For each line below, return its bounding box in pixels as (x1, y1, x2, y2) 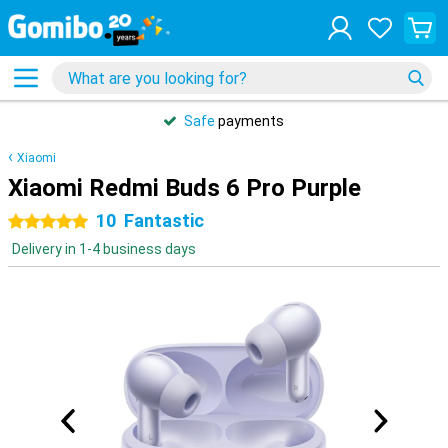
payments (215, 113, 284, 129)
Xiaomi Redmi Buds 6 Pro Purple (8, 174, 361, 202)
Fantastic (124, 210, 204, 231)
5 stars (48, 214, 94, 230)
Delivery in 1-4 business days (12, 241, 196, 257)
